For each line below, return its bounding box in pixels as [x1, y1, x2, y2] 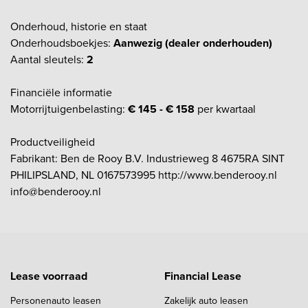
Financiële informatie [10, 84, 112, 100]
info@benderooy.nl [10, 183, 101, 199]
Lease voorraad [10, 267, 87, 284]
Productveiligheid [10, 133, 95, 150]
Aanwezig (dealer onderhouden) [113, 34, 272, 51]
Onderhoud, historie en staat [10, 18, 147, 34]
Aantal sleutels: [10, 51, 87, 67]
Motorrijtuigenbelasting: [10, 100, 128, 117]
